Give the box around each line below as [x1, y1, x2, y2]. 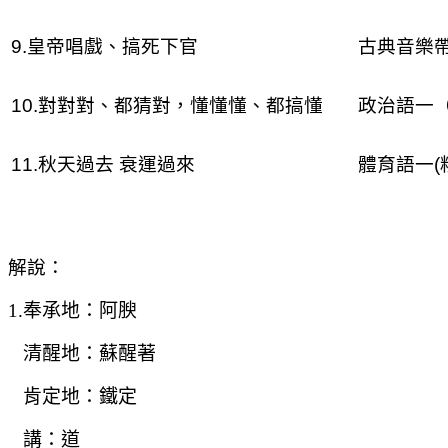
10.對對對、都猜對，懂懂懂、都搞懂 [10, 94, 323, 116]
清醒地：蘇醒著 [8, 342, 156, 364]
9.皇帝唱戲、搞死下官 [10, 35, 198, 57]
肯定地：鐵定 [8, 385, 137, 407]
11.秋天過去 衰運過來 [10, 153, 195, 175]
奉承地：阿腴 [23, 299, 137, 321]
